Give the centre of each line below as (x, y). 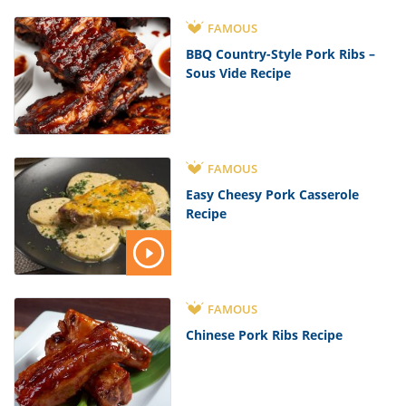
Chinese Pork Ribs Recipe (265, 334)
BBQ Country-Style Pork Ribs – (281, 53)
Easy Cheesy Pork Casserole (273, 194)
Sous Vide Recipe (239, 72)
